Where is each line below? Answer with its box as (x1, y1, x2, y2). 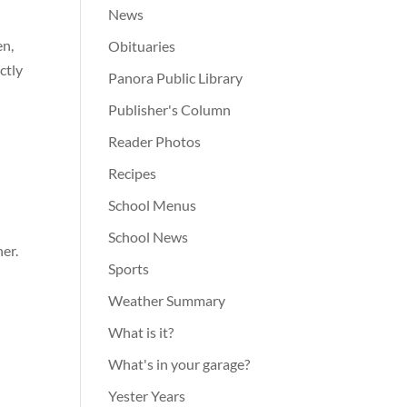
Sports (108, 260, 150, 278)
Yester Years (108, 387, 186, 405)
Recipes (108, 164, 157, 183)
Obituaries (108, 37, 176, 55)
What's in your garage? (108, 355, 251, 373)
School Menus (108, 196, 197, 214)
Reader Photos (108, 133, 202, 151)
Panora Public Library (108, 69, 243, 87)
